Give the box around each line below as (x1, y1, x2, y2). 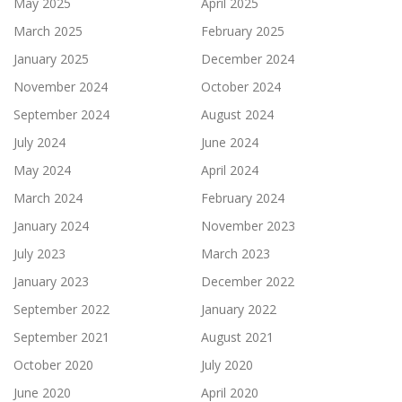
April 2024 (201, 162, 258, 179)
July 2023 (13, 245, 66, 262)
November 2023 (201, 217, 295, 234)
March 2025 (13, 22, 83, 39)
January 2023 (13, 273, 89, 290)
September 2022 (13, 301, 109, 318)
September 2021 (13, 328, 109, 345)
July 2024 (13, 134, 66, 151)
